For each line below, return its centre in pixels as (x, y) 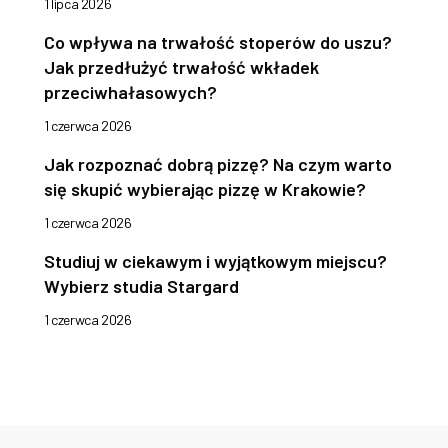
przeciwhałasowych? (130, 92)
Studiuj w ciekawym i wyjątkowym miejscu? (215, 261)
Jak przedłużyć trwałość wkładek (181, 67)
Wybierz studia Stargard (141, 286)
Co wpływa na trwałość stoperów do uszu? (218, 42)
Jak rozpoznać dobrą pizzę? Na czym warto (218, 164)
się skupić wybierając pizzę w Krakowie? (205, 189)
